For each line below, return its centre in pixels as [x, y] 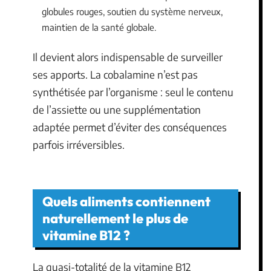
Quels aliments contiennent [126, 201]
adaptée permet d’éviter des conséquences [130, 127]
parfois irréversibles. [79, 145]
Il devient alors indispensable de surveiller [128, 57]
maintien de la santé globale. [99, 27]
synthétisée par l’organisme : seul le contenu [133, 92]
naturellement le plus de [115, 218]
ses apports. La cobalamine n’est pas [115, 74]
